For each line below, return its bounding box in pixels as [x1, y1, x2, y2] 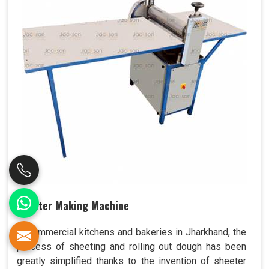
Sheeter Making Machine [17, 198, 129, 214]
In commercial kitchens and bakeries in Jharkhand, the [17, 226, 246, 238]
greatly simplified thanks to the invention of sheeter [17, 255, 246, 267]
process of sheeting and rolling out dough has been [17, 241, 246, 253]
